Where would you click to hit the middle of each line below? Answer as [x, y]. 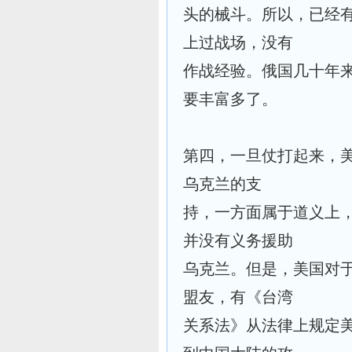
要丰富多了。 [230, 99]
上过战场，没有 [238, 42]
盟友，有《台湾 [238, 297]
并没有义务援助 [238, 240]
